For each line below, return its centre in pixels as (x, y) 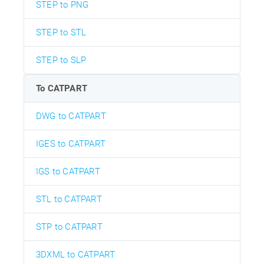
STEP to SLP (61, 60)
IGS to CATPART (68, 172)
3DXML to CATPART (76, 255)
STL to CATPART (69, 199)
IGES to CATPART (71, 144)
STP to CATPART (69, 227)
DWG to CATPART (71, 116)
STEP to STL (61, 33)
